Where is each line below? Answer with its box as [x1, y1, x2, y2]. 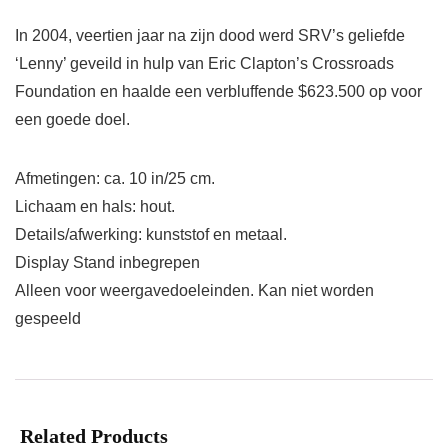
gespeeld [15, 310, 81, 328]
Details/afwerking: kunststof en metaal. [15, 226, 287, 244]
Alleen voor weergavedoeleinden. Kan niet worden [15, 282, 374, 300]
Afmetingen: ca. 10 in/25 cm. [15, 170, 215, 188]
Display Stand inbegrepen [15, 254, 200, 272]
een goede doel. [15, 111, 130, 129]
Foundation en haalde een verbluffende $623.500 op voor [15, 83, 422, 101]
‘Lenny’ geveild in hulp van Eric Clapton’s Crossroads [15, 55, 394, 73]
